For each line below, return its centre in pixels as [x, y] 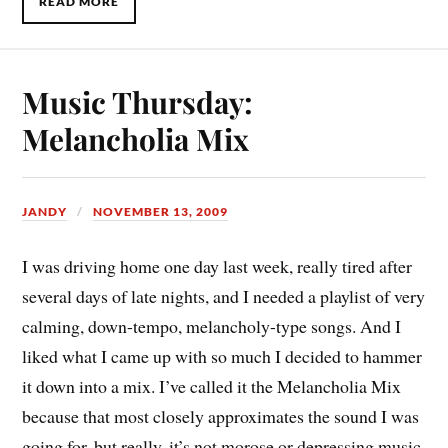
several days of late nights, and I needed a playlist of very [224, 296]
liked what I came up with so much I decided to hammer [222, 356]
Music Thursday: [138, 102]
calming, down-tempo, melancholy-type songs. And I [212, 326]
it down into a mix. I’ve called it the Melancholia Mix [212, 386]
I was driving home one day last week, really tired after [217, 266]
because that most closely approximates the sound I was [221, 416]
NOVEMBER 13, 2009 [161, 212]
